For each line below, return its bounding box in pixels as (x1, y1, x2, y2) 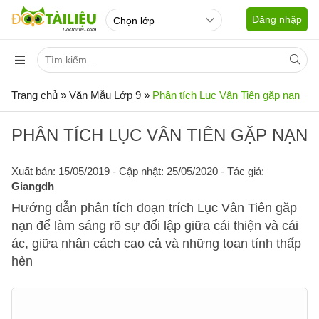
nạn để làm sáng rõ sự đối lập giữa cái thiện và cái (11, 219, 298, 233)
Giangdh (11, 180, 54, 192)
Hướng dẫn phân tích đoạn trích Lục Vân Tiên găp (11, 201, 297, 215)
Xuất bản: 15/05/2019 (11, 165, 110, 177)
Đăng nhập (252, 14, 302, 25)
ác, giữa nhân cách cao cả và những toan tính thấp (11, 236, 301, 251)
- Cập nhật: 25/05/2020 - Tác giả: (110, 165, 264, 177)
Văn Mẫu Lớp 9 (69, 89, 141, 101)
